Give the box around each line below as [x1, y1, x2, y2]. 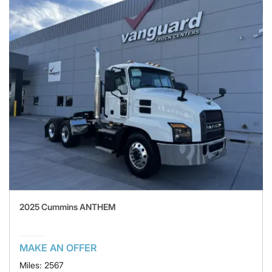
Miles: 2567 [19, 259, 64, 270]
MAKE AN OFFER [19, 241, 97, 254]
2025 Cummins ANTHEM [19, 201, 116, 212]
